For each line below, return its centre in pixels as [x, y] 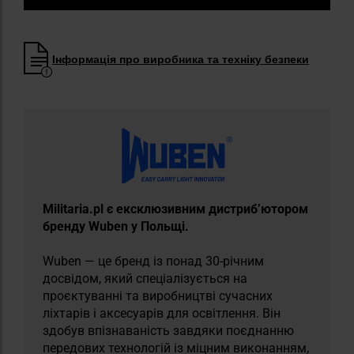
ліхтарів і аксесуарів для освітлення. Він [162, 313]
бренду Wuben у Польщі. [116, 226]
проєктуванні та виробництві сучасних [158, 296]
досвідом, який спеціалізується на [145, 278]
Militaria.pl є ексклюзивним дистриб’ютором [175, 209]
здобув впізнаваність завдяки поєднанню [168, 330]
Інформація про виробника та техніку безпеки [181, 59]
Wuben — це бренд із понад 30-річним [153, 261]
